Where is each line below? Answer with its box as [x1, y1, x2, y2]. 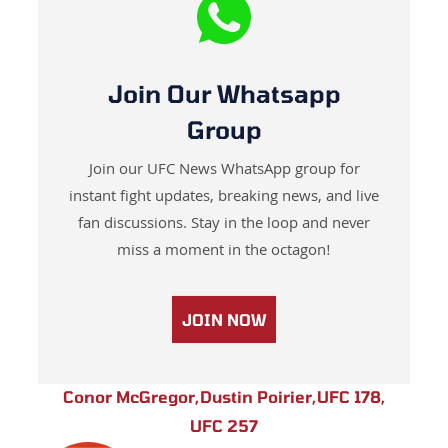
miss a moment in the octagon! [117, 239, 331, 266]
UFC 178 [316, 387, 381, 407]
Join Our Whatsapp [107, 79, 341, 109]
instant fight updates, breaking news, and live [69, 185, 379, 212]
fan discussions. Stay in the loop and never [78, 212, 370, 239]
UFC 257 [190, 416, 258, 436]
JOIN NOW [182, 310, 266, 330]
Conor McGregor [62, 387, 195, 407]
